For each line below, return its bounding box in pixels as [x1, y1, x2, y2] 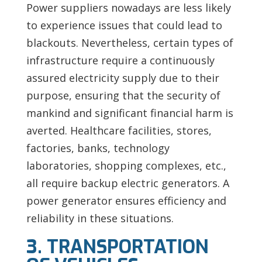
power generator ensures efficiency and [26, 193, 226, 208]
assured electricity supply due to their [26, 70, 219, 85]
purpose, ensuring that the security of [26, 88, 220, 102]
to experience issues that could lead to [26, 18, 222, 32]
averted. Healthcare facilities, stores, [26, 123, 212, 137]
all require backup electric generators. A [26, 175, 229, 190]
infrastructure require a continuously [26, 53, 215, 67]
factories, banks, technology [26, 140, 170, 155]
